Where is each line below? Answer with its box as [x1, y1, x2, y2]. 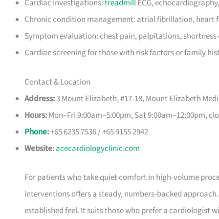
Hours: [24, 109, 47, 121]
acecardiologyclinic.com [56, 142, 140, 154]
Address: [24, 92, 55, 105]
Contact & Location [24, 76, 90, 88]
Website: [24, 142, 54, 154]
